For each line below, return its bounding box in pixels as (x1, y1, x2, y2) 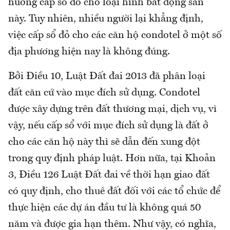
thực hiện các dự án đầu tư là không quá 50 (8, 202, 201, 213)
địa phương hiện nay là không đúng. (8, 46, 172, 57)
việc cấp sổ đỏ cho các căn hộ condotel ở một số (8, 30, 222, 41)
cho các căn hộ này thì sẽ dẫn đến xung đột (8, 137, 200, 147)
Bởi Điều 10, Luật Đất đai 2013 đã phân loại (8, 71, 205, 82)
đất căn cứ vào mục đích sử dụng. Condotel (8, 87, 200, 98)
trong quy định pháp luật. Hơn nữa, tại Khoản (8, 153, 216, 164)
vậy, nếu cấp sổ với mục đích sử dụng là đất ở (8, 120, 208, 131)
